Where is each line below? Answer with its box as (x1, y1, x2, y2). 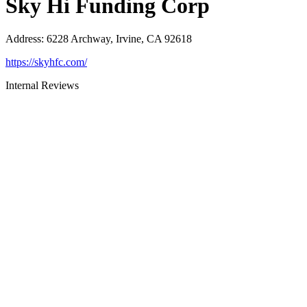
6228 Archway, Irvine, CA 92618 (47, 33, 192, 45)
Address (5, 33, 41, 45)
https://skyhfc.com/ (5, 56, 87, 69)
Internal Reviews (5, 79, 79, 92)
